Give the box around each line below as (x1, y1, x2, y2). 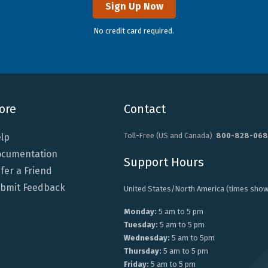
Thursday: (123, 246, 162, 256)
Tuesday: (123, 220, 158, 230)
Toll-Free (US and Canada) (123, 131, 216, 141)
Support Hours (123, 155, 204, 170)
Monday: (123, 207, 157, 217)
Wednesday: (123, 233, 170, 243)
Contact (123, 102, 166, 117)
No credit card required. (94, 26, 174, 36)
